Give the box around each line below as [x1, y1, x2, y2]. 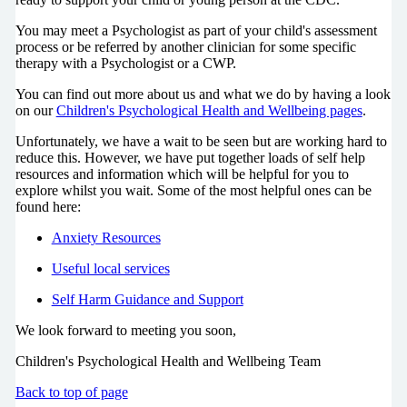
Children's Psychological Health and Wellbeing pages [55, 102, 362, 118]
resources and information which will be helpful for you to [15, 165, 349, 182]
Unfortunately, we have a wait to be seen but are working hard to [15, 133, 387, 149]
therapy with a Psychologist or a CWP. [15, 55, 236, 71]
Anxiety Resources [51, 229, 161, 245]
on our [15, 102, 56, 118]
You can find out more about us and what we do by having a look [15, 85, 391, 102]
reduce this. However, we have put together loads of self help [15, 149, 365, 165]
